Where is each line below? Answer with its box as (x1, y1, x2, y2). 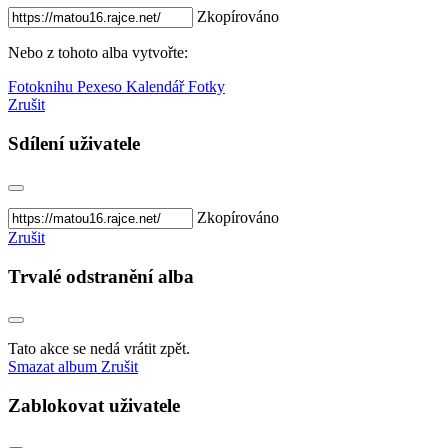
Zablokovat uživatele (8, 395, 180, 417)
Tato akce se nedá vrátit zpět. (8, 340, 190, 358)
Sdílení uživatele (8, 133, 140, 155)
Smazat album (8, 358, 101, 376)
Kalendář (126, 78, 188, 96)
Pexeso (77, 78, 126, 96)
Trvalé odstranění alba (8, 265, 194, 287)
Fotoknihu (8, 78, 77, 96)
